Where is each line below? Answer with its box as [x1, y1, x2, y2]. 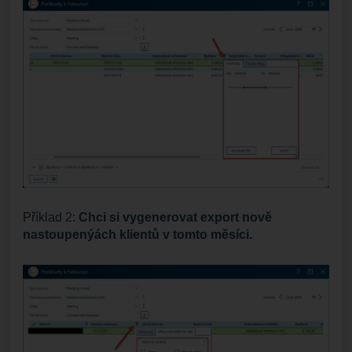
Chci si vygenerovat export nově [79, 211, 272, 225]
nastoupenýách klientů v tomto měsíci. [23, 228, 252, 242]
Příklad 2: [23, 211, 79, 225]
